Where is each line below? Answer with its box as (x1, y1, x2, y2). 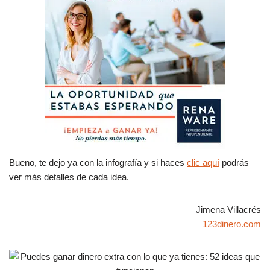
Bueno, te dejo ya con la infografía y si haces (9, 157, 187, 168)
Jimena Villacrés (196, 204, 261, 215)
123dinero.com (202, 218, 261, 229)
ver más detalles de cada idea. (9, 171, 129, 182)
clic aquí (187, 157, 219, 168)
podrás (219, 157, 249, 168)
